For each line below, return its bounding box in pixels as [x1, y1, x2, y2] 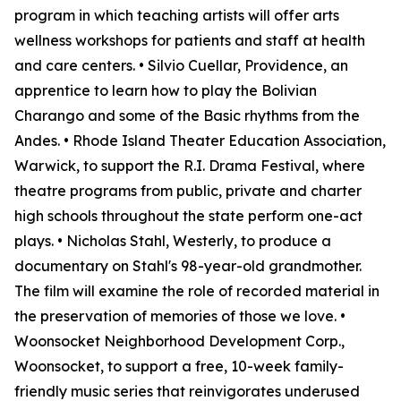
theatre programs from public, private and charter [14, 182, 362, 200]
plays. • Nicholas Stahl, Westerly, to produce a [14, 232, 331, 250]
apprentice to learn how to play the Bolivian [14, 81, 317, 99]
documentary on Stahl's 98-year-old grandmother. [14, 257, 362, 275]
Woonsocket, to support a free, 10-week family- [14, 357, 344, 375]
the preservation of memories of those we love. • [14, 307, 346, 325]
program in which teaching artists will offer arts [14, 6, 339, 24]
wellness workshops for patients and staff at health [14, 31, 365, 49]
